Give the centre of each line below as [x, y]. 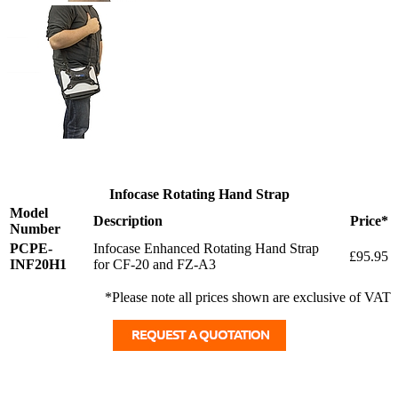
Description [128, 221]
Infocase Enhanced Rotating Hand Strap [206, 249]
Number [35, 229]
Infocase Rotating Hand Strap [199, 195]
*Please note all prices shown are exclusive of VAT [248, 298]
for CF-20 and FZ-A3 [155, 265]
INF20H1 [38, 265]
